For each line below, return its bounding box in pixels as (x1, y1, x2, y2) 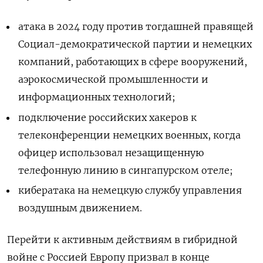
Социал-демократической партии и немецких (18, 38, 252, 50)
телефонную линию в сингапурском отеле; (18, 164, 234, 176)
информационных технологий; (18, 90, 176, 103)
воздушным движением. (18, 202, 143, 214)
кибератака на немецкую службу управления (18, 184, 242, 197)
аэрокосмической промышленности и (18, 73, 209, 85)
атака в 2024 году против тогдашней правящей (18, 20, 254, 32)
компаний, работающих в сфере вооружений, (18, 55, 248, 68)
